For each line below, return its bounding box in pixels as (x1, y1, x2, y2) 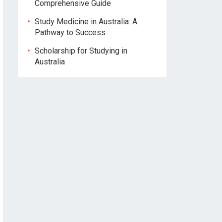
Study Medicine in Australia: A (35, 17, 137, 26)
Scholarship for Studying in (35, 46, 127, 55)
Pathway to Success (35, 28, 106, 37)
